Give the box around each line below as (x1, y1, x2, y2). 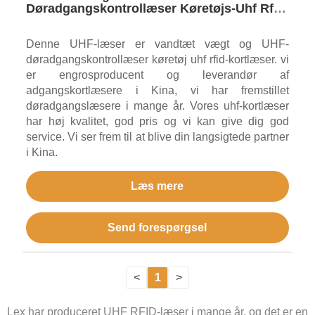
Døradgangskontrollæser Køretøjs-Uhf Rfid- (25, 1, 289, 16)
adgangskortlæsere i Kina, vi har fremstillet (25, 84, 290, 97)
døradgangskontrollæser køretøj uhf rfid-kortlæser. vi (25, 53, 290, 66)
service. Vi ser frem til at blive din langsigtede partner (25, 131, 290, 143)
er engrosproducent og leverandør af (25, 69, 290, 82)
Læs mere (131, 180, 184, 193)
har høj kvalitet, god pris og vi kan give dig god (25, 115, 290, 128)
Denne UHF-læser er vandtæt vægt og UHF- (25, 38, 290, 51)
